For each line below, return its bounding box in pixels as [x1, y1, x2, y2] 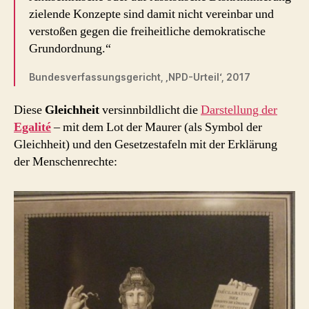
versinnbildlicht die [102, 102, 201, 118]
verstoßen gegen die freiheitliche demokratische [29, 23, 266, 39]
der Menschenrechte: [14, 154, 117, 170]
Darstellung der [201, 102, 277, 118]
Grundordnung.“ [29, 40, 111, 57]
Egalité [14, 119, 51, 135]
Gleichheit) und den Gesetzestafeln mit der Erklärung [14, 137, 277, 152]
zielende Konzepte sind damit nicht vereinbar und [29, 6, 274, 22]
